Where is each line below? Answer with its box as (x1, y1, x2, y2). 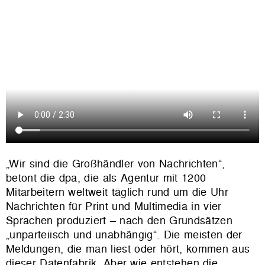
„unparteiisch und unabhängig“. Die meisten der (6, 227, 243, 243)
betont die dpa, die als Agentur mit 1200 (6, 170, 206, 186)
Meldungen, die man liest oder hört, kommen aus (6, 241, 250, 257)
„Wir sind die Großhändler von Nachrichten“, (6, 156, 225, 172)
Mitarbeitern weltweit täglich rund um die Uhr (6, 185, 229, 200)
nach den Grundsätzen (116, 213, 233, 228)
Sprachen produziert (6, 213, 110, 228)
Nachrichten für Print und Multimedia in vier (6, 199, 222, 214)
